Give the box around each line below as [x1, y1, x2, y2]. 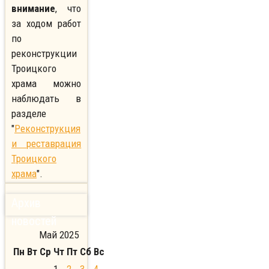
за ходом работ [11, 17, 82, 30]
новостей [11, 213, 56, 228]
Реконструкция [14, 122, 80, 135]
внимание [11, 2, 55, 15]
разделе [11, 107, 46, 120]
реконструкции [11, 47, 77, 60]
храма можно [11, 77, 82, 90]
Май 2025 [39, 228, 79, 241]
